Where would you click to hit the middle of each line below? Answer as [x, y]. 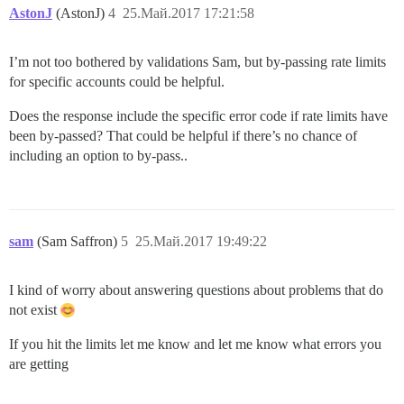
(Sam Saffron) [79, 242]
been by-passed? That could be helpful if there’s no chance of [183, 136]
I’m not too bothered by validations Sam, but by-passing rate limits [197, 62]
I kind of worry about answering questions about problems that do [196, 290]
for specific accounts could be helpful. [117, 82]
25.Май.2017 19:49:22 [201, 242]
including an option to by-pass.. [98, 156]
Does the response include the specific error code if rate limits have [198, 116]
